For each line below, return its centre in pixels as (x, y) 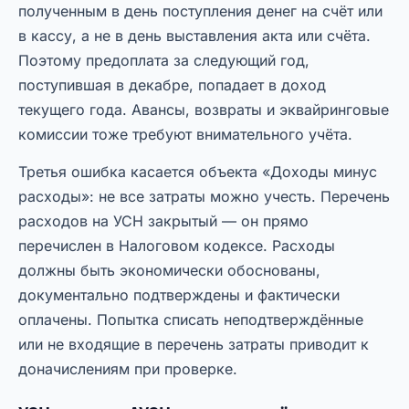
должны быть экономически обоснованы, (169, 271)
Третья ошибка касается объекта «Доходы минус (198, 172)
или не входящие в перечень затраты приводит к (194, 345)
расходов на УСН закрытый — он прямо (163, 221)
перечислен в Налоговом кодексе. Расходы (177, 246)
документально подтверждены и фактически (179, 295)
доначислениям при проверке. (128, 369)
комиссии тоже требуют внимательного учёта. (185, 135)
